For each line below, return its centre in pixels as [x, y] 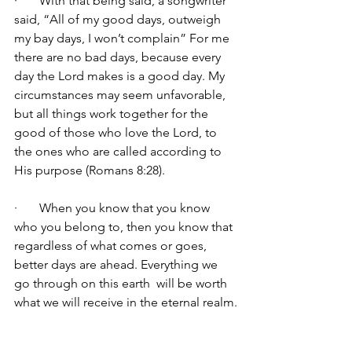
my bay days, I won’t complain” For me [123, 38]
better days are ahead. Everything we [117, 264]
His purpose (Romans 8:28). [90, 170]
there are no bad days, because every [119, 57]
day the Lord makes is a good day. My [121, 75]
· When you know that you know [114, 207]
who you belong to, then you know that [125, 226]
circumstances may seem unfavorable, [121, 94]
